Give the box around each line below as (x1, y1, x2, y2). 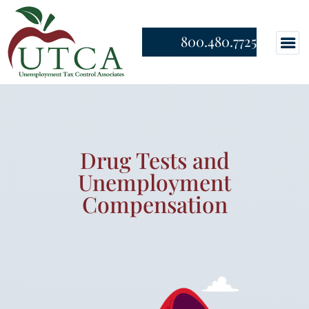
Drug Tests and (79, 144, 230, 175)
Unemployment (78, 166, 231, 197)
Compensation (81, 188, 228, 219)
